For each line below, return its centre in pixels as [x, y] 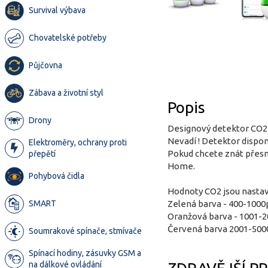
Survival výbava [57, 10]
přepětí [42, 154]
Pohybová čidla [57, 176]
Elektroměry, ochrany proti [78, 142]
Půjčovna [45, 65]
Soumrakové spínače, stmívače [85, 231]
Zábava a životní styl [66, 93]
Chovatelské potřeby [68, 38]
